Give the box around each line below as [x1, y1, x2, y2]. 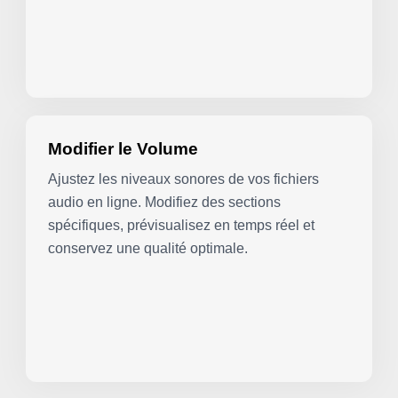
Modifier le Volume [48, 139, 199, 159]
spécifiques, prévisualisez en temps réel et [48, 217, 315, 233]
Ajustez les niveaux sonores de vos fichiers [48, 171, 320, 187]
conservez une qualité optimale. [48, 240, 249, 256]
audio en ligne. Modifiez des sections [48, 194, 282, 210]
